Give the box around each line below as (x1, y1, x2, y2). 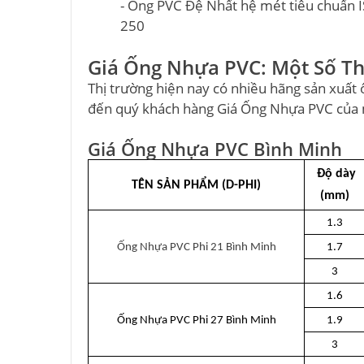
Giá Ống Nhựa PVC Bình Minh (88, 137, 342, 161)
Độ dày (313, 167, 356, 180)
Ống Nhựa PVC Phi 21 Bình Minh (116, 241, 276, 253)
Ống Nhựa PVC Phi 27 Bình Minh (116, 314, 276, 327)
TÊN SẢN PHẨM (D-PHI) (132, 179, 261, 192)
